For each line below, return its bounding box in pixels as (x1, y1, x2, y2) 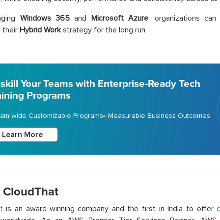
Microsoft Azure (91, 13, 149, 23)
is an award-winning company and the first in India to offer (2, 204, 217, 214)
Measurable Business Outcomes (108, 111, 210, 120)
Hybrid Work (19, 25, 61, 35)
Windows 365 (20, 13, 70, 23)
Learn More (1, 130, 43, 139)
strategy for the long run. (60, 25, 147, 35)
